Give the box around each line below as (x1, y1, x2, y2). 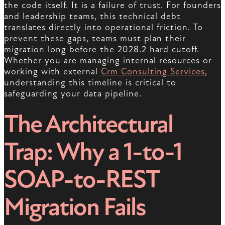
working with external (4, 66, 101, 77)
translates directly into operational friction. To (4, 22, 203, 33)
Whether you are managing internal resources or (4, 55, 212, 66)
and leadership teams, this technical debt (4, 11, 181, 22)
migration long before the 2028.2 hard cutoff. (4, 44, 199, 55)
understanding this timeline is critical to (4, 77, 176, 88)
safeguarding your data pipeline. (4, 88, 142, 99)
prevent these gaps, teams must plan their (4, 33, 186, 44)
